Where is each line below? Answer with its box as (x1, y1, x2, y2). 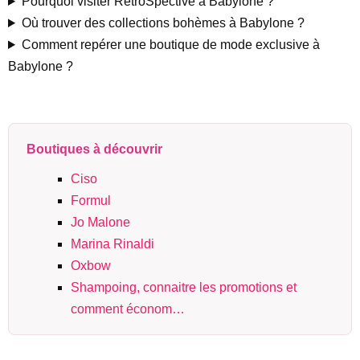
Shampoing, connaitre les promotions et (71, 280, 297, 294)
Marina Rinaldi (71, 237, 154, 251)
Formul (71, 194, 111, 207)
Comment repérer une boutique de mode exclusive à (21, 38, 320, 51)
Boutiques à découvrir (27, 142, 162, 156)
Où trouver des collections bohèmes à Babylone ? (21, 16, 305, 30)
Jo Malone (71, 215, 130, 229)
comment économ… (71, 302, 185, 316)
